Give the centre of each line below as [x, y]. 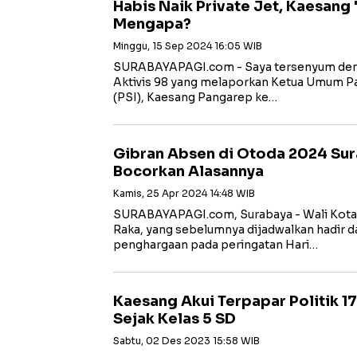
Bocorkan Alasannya [188, 171]
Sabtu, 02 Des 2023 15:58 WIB [186, 341]
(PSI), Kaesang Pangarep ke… [195, 97]
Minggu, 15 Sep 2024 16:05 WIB [188, 46]
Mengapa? [152, 24]
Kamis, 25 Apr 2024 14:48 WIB [184, 193]
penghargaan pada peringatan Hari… [216, 245]
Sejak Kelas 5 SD [175, 319]
